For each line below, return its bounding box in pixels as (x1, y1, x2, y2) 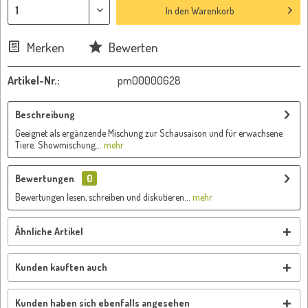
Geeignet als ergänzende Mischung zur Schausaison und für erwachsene (15, 127, 283, 139)
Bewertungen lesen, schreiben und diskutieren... (15, 191, 190, 203)
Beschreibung (15, 109, 75, 120)
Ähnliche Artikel (15, 225, 83, 237)
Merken (27, 38, 65, 56)
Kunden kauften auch (15, 261, 107, 273)
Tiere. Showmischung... (15, 139, 102, 151)
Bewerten (106, 38, 158, 56)
